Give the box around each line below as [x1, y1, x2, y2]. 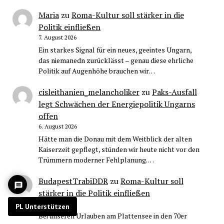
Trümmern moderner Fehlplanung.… [38, 155, 154, 165]
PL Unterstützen [15, 202, 69, 211]
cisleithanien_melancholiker [38, 86, 139, 98]
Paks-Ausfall [151, 86, 197, 98]
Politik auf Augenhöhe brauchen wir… [38, 66, 155, 76]
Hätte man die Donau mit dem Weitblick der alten [38, 134, 192, 144]
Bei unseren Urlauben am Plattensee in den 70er [38, 210, 187, 220]
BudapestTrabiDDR [38, 175, 108, 186]
